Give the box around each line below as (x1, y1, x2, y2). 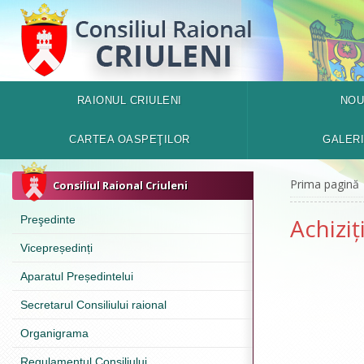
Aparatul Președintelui (20, 270, 133, 283)
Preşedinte (20, 213, 76, 226)
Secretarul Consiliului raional (20, 298, 167, 311)
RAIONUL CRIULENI (76, 94, 182, 106)
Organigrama (20, 327, 89, 340)
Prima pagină (289, 176, 359, 192)
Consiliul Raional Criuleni (53, 178, 188, 193)
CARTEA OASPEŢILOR (69, 133, 190, 145)
